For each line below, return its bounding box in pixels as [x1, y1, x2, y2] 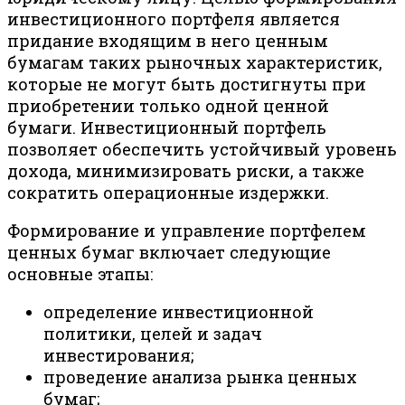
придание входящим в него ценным [7, 30, 328, 52]
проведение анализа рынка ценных [43, 366, 357, 389]
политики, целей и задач [43, 323, 262, 345]
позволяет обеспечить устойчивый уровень [7, 138, 397, 161]
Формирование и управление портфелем [7, 220, 366, 242]
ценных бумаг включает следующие [7, 241, 331, 264]
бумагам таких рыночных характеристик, [7, 52, 382, 74]
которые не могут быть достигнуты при [7, 73, 366, 96]
